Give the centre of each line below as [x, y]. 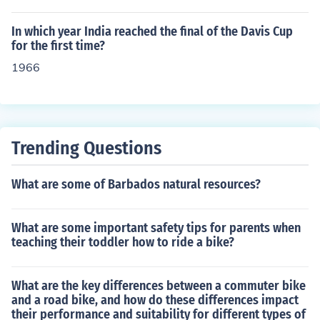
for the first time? [58, 46]
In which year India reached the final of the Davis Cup [152, 31]
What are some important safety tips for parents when [156, 228]
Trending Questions [86, 148]
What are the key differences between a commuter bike [159, 286]
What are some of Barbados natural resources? [136, 184]
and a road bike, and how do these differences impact [155, 300]
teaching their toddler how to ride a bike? [123, 242]
